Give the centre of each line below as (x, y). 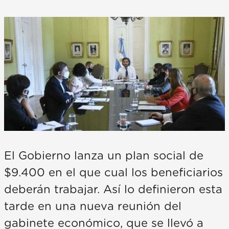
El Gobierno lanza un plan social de (104, 156)
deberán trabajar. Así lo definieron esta (113, 189)
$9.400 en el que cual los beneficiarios (113, 173)
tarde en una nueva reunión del (93, 206)
